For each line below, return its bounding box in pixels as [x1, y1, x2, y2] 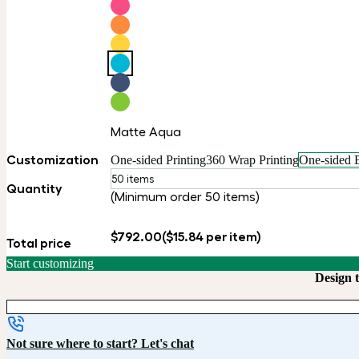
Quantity [6, 181, 62, 196]
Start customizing [6, 256, 94, 271]
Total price [6, 236, 71, 251]
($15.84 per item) [162, 229, 261, 244]
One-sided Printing [111, 153, 206, 167]
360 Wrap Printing [206, 153, 299, 167]
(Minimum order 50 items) [111, 189, 260, 204]
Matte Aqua [111, 124, 181, 139]
